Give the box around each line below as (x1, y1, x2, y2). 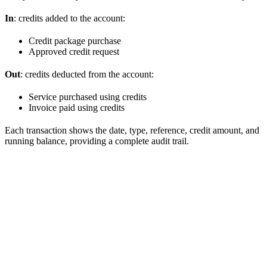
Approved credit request (29, 46, 119, 57)
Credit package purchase (29, 36, 121, 46)
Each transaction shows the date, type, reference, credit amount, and (5, 125, 259, 136)
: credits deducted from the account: (20, 69, 154, 80)
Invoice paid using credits (29, 103, 125, 113)
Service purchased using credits (29, 92, 147, 103)
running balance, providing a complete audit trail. (5, 136, 189, 147)
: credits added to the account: (14, 13, 125, 24)
